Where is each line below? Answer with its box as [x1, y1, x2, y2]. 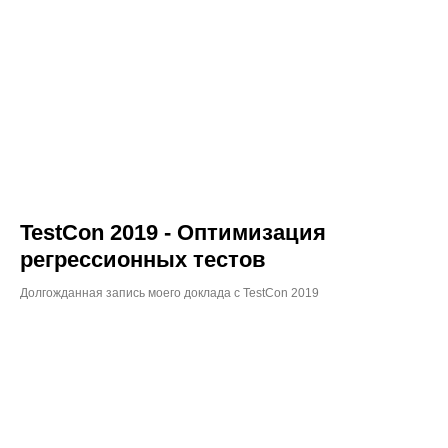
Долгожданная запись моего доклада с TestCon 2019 [20, 285, 319, 300]
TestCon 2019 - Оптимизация [20, 219, 326, 245]
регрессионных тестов [20, 246, 266, 272]
